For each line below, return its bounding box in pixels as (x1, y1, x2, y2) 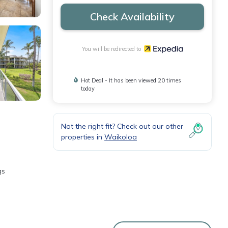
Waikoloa (104, 132, 137, 141)
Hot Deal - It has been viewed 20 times (81, 76, 182, 84)
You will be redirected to (81, 45, 144, 52)
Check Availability (90, 10, 175, 23)
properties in (61, 132, 104, 141)
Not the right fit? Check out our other (61, 121, 183, 131)
